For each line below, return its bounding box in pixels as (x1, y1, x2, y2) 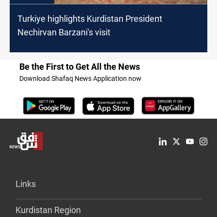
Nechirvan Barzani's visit (17, 27, 110, 38)
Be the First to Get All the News (19, 62, 140, 72)
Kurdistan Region (15, 205, 81, 216)
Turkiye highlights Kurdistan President (17, 14, 162, 24)
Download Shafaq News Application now (19, 75, 141, 83)
